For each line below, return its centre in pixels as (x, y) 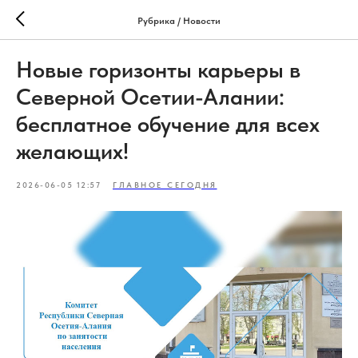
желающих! (72, 151)
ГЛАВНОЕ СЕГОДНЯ (165, 185)
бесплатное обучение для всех (168, 124)
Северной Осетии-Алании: (150, 97)
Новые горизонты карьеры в (158, 70)
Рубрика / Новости (179, 20)
